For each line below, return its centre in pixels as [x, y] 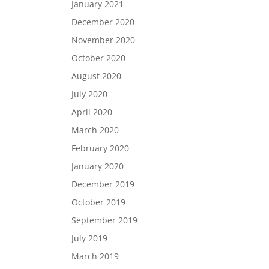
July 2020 [90, 94]
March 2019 [95, 256]
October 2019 [99, 202]
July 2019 [90, 238]
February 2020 [101, 148]
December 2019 [103, 184]
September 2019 [105, 220]
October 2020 [99, 58]
